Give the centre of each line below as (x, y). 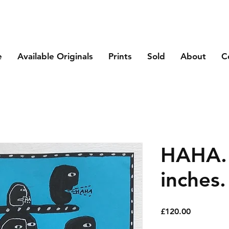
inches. (193, 179)
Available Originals (55, 56)
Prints (120, 56)
